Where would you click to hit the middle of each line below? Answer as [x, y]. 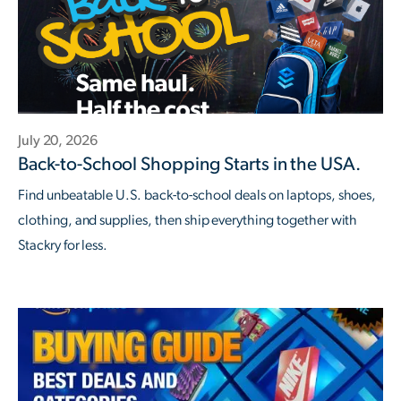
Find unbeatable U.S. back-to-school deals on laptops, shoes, [197, 195]
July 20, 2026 [58, 140]
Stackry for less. [63, 245]
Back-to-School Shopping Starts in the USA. [190, 164]
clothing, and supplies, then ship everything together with [188, 220]
